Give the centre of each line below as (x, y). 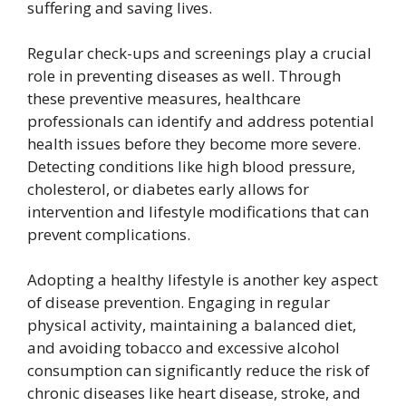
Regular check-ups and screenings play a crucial (199, 53)
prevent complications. (109, 235)
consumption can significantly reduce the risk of (198, 371)
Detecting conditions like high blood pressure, (191, 167)
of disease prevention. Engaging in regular (179, 303)
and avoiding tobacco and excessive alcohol (184, 348)
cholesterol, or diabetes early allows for (168, 189)
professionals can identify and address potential (201, 121)
